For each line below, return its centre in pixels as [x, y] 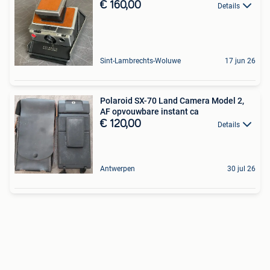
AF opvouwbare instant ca [149, 111]
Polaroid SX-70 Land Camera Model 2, [172, 101]
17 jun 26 [240, 61]
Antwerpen [118, 169]
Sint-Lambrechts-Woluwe [140, 61]
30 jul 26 [241, 169]
